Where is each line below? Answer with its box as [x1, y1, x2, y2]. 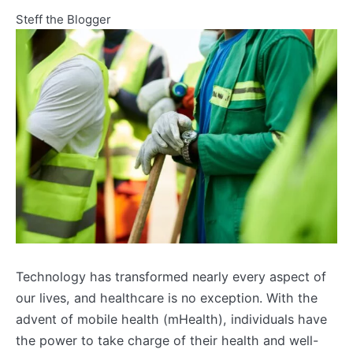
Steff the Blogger [16, 12, 111, 27]
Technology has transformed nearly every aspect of [16, 269, 326, 285]
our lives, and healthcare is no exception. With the [16, 290, 318, 307]
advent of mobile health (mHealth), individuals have [16, 311, 327, 328]
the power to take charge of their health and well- [16, 333, 318, 349]
